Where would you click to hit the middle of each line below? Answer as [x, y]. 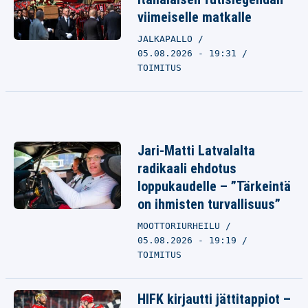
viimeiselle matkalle [195, 17]
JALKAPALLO [168, 39]
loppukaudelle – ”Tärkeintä [214, 186]
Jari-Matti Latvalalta [196, 151]
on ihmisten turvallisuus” [209, 204]
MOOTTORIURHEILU [181, 226]
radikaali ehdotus [187, 168]
